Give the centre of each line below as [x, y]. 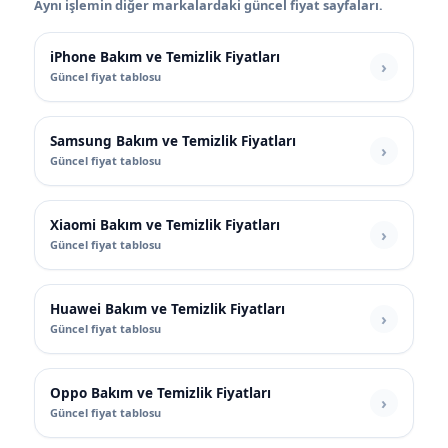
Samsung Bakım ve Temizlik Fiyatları [173, 141]
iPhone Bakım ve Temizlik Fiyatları [165, 57]
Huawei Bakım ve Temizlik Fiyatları [167, 309]
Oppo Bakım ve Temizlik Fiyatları [160, 393]
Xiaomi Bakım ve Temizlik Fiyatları [165, 225]
